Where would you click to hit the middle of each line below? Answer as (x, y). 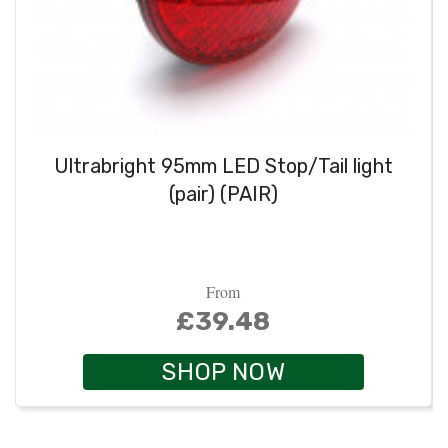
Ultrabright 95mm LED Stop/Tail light (223, 165)
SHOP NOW (223, 372)
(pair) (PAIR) (223, 193)
